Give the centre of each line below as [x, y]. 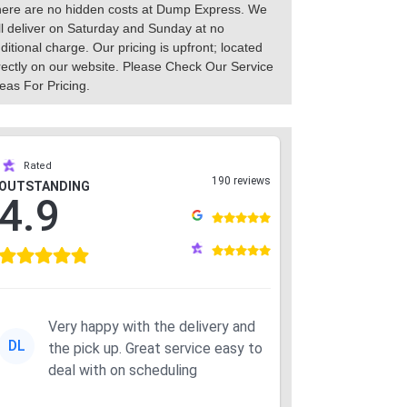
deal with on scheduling [123, 370]
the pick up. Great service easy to [87, 348]
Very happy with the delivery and [152, 326]
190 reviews [241, 180]
